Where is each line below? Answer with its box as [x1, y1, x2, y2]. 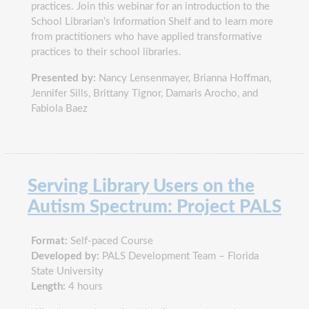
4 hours [66, 281, 103, 292]
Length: [31, 281, 66, 292]
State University [31, 266, 103, 277]
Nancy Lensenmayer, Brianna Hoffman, [96, 72, 271, 83]
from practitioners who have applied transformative [31, 31, 262, 42]
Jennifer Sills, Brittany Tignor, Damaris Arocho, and [31, 88, 258, 99]
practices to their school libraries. [31, 46, 187, 57]
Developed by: [31, 250, 99, 261]
